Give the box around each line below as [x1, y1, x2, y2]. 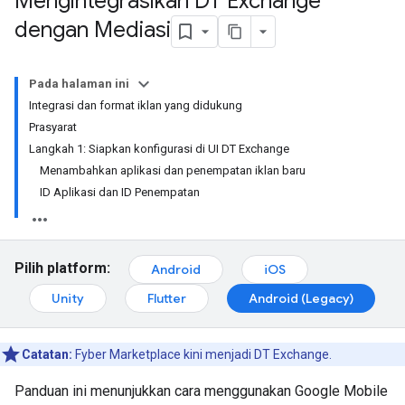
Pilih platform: [14, 259, 110, 278]
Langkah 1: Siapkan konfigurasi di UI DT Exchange [29, 142, 289, 155]
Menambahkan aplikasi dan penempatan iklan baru [40, 164, 306, 177]
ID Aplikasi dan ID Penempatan [40, 185, 200, 199]
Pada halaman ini [29, 77, 129, 90]
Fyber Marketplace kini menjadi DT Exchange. [72, 347, 332, 362]
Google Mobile [295, 382, 388, 400]
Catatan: [22, 347, 72, 362]
